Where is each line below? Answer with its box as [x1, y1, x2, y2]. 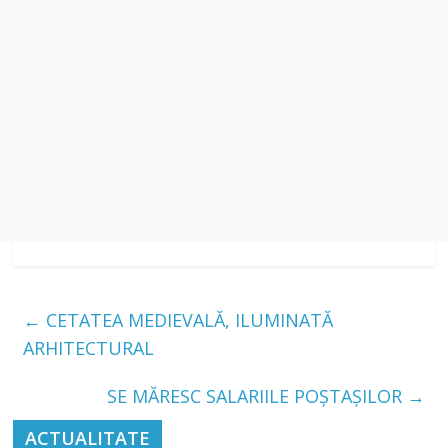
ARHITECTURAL [23, 336, 155, 361]
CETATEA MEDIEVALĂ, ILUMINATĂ [41, 308, 334, 333]
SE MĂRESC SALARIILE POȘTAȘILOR [106, 384, 407, 409]
